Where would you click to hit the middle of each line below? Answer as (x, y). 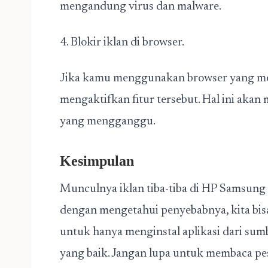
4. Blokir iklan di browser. (122, 42)
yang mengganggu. (108, 121)
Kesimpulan (97, 161)
